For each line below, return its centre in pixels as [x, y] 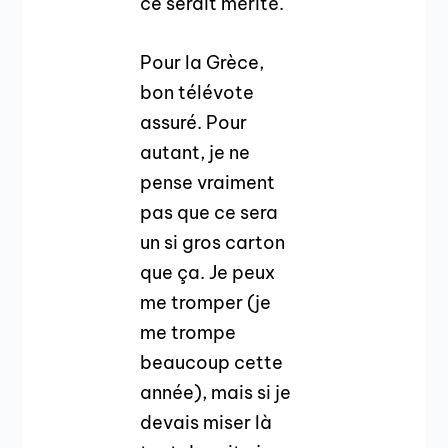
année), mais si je [216, 393]
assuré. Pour [194, 123]
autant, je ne [195, 153]
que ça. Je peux [208, 273]
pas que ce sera [209, 213]
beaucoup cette [212, 363]
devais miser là [206, 423]
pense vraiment [208, 183]
